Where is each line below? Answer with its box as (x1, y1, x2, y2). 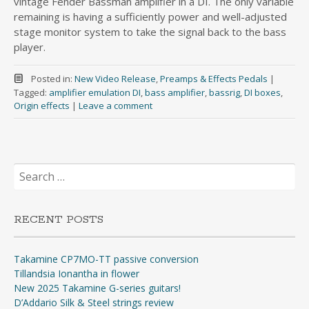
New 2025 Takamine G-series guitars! (14, 281, 181, 295)
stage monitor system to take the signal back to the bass (14, 25, 286, 39)
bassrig (209, 86, 240, 99)
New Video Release (74, 72, 156, 86)
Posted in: (30, 72, 74, 86)
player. (14, 40, 46, 54)
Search (13, 163, 43, 176)
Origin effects (14, 99, 70, 112)
